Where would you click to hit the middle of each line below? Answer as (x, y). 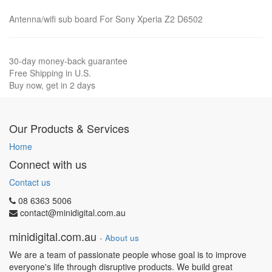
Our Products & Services (69, 128)
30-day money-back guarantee (68, 61)
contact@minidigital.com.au (73, 212)
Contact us (30, 182)
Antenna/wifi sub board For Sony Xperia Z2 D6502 (106, 19)
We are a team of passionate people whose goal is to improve (128, 254)
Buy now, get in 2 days (52, 85)
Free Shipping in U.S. (50, 73)
